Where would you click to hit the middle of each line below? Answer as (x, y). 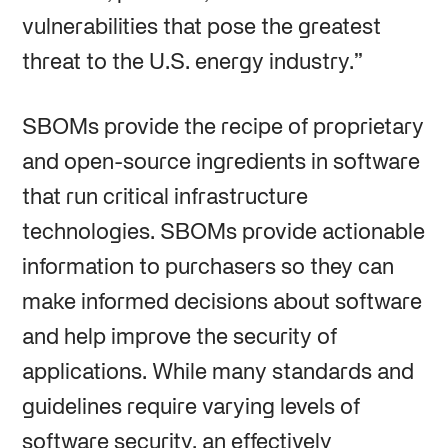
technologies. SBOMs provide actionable (223, 232)
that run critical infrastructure (164, 197)
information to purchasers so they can (207, 267)
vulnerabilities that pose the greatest (201, 27)
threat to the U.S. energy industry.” (192, 62)
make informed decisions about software (221, 302)
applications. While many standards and (217, 372)
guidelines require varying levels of (190, 407)
